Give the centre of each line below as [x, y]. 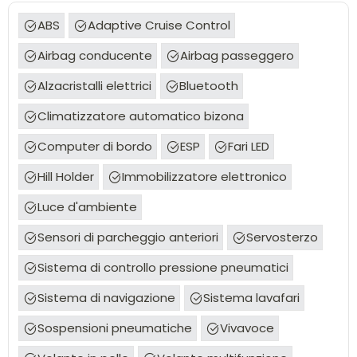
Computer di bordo [95, 146]
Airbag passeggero [237, 55]
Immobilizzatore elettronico [204, 177]
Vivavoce [247, 328]
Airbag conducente [95, 55]
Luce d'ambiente [87, 207]
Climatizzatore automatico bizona [141, 116]
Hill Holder [66, 177]
